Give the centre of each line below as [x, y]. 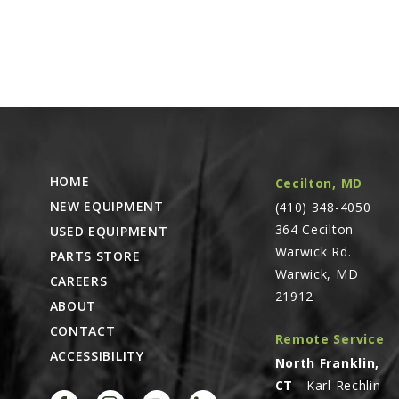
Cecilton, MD [318, 183]
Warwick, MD [317, 274]
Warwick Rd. [313, 252]
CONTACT [82, 331]
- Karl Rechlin [337, 386]
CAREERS [78, 281]
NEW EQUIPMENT [106, 207]
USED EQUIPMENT [109, 232]
